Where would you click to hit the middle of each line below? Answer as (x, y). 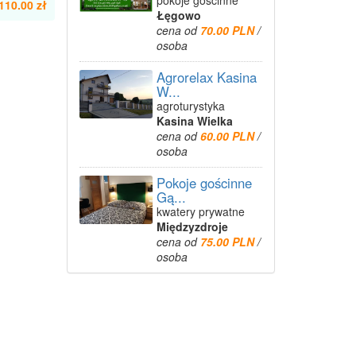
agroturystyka (190, 106)
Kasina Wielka (194, 121)
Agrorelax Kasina (206, 77)
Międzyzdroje (192, 226)
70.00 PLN (228, 30)
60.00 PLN (228, 136)
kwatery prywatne (200, 211)
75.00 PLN (228, 242)
